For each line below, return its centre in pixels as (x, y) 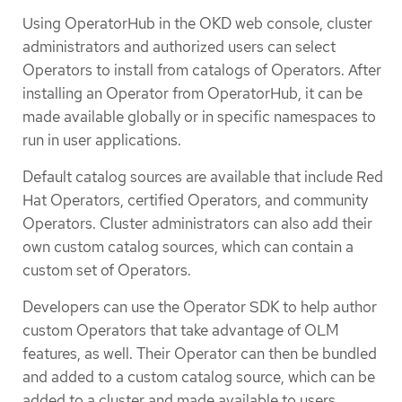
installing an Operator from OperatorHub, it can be (192, 93)
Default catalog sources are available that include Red (203, 176)
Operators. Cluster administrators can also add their (197, 223)
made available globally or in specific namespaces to (199, 116)
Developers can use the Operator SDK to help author (200, 307)
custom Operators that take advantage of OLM (181, 331)
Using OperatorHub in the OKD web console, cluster (197, 23)
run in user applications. (102, 140)
